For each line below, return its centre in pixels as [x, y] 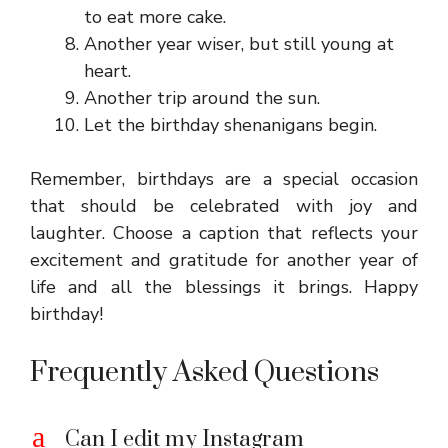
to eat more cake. [155, 17]
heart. [107, 71]
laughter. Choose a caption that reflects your [224, 233]
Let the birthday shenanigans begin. [230, 125]
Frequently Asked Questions [204, 372]
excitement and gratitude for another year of [224, 260]
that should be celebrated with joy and [224, 206]
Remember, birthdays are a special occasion [224, 179]
